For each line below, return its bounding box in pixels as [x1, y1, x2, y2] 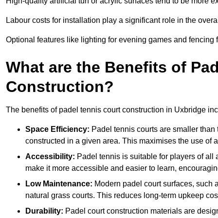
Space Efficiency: [25, 125, 90, 133]
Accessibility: [25, 152, 75, 161]
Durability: [25, 206, 63, 215]
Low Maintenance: [25, 179, 94, 188]
